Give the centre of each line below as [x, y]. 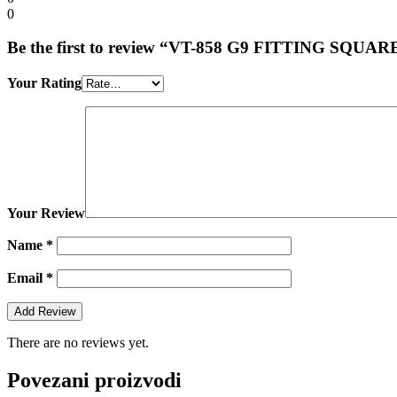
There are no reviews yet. [78, 343]
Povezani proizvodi [94, 381]
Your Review [46, 214]
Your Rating [44, 83]
